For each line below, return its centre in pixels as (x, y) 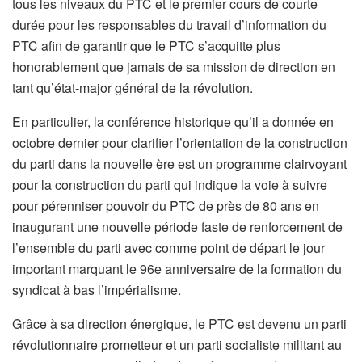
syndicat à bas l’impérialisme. (97, 290)
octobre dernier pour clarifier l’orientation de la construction (180, 143)
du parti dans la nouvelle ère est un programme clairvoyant (179, 164)
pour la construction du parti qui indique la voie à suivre (170, 185)
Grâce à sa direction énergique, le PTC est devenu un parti (179, 324)
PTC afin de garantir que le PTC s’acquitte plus (146, 46)
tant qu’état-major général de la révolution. (133, 88)
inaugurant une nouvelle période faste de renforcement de (177, 227)
